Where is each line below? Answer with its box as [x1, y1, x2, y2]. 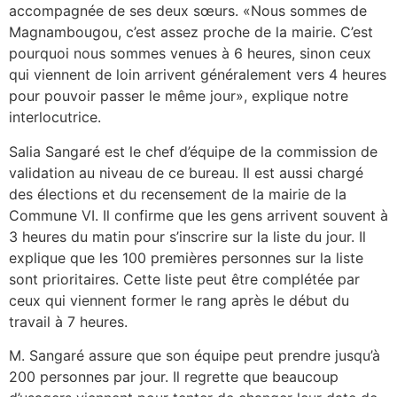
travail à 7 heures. [9, 312, 128, 331]
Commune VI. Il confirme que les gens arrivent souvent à [9, 206, 388, 224]
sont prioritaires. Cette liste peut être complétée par [9, 269, 360, 288]
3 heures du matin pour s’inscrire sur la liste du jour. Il [9, 227, 366, 245]
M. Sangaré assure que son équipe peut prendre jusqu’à [9, 346, 380, 364]
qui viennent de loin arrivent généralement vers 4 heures [9, 66, 386, 84]
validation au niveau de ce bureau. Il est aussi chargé [9, 163, 363, 182]
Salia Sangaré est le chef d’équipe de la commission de [9, 142, 378, 160]
